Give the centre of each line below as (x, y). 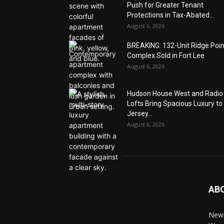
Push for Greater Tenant (165, 5)
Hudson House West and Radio (175, 93)
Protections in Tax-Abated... (170, 15)
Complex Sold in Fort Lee (166, 55)
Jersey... (140, 113)
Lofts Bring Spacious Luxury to (175, 103)
